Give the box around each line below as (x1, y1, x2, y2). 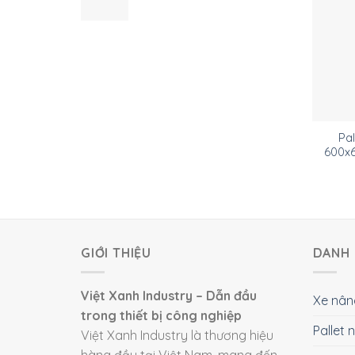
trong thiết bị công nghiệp (81, 307, 242, 324)
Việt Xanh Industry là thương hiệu (81, 327, 273, 344)
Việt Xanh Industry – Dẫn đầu (81, 288, 257, 304)
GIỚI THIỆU (81, 244, 152, 261)
